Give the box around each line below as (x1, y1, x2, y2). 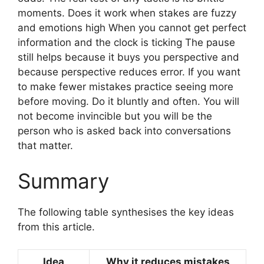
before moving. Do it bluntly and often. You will (18, 95, 239, 108)
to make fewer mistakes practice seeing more (18, 81, 233, 93)
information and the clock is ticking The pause (18, 37, 235, 49)
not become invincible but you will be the (18, 110, 212, 123)
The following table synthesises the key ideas (18, 206, 234, 218)
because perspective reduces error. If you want (18, 66, 240, 78)
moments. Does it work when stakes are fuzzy (18, 7, 236, 19)
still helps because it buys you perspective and (18, 51, 239, 64)
